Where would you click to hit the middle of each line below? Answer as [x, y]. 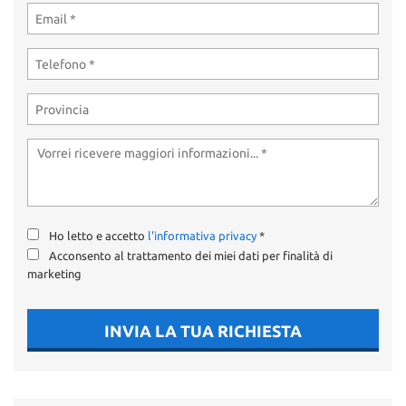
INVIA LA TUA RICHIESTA [203, 331]
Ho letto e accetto [98, 236]
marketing [54, 274]
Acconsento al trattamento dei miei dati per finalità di [191, 256]
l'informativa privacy [202, 236]
